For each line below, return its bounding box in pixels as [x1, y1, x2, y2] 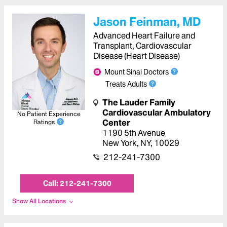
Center [102, 118, 130, 128]
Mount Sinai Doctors [104, 67, 169, 77]
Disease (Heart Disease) [93, 51, 180, 61]
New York [102, 138, 137, 148]
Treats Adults [105, 79, 147, 89]
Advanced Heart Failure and [93, 30, 195, 41]
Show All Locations [12, 197, 66, 205]
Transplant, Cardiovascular [93, 41, 192, 51]
